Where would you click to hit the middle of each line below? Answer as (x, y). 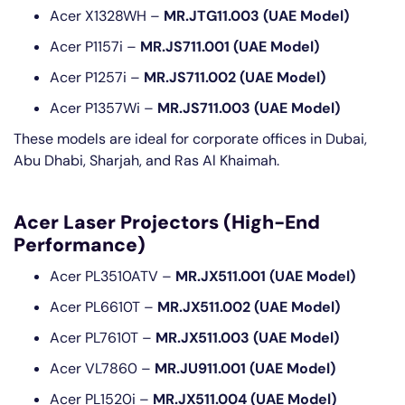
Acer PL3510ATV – (113, 276)
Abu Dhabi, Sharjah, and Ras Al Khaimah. (146, 160)
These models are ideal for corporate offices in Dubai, (190, 139)
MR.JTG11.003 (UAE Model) (256, 16)
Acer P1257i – (97, 77)
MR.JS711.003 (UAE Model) (249, 108)
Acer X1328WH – (107, 16)
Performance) (80, 245)
